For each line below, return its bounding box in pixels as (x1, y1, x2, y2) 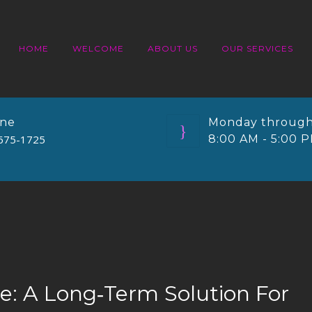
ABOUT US (148, 43, 198, 54)
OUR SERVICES (221, 43, 293, 54)
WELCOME (72, 43, 124, 54)
